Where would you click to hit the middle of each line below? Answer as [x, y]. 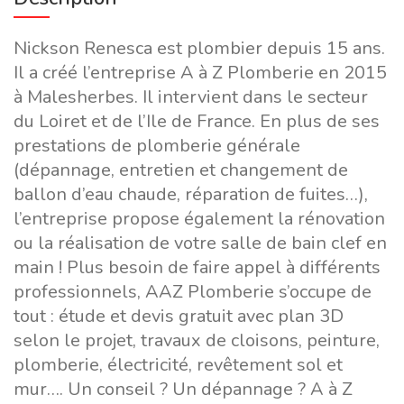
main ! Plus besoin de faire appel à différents [197, 267]
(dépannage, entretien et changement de [181, 170]
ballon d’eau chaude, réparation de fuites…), [191, 194]
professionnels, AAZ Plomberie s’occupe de [193, 292]
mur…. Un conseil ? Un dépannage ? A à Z [183, 389]
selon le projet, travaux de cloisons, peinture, [197, 340]
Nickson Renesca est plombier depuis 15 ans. [199, 48]
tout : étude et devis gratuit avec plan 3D [179, 316]
